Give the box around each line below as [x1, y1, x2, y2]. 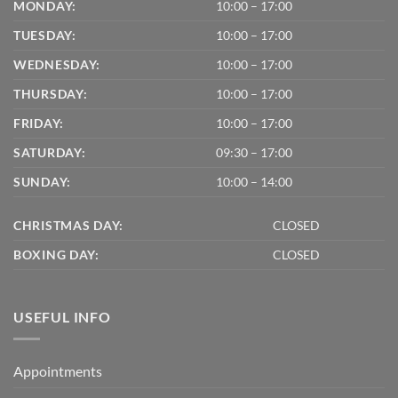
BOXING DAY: [13, 247, 99, 263]
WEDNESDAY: [13, 57, 101, 73]
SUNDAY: [13, 174, 72, 190]
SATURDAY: [13, 145, 86, 161]
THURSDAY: [13, 86, 88, 102]
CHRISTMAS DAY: [13, 218, 124, 234]
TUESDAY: [13, 28, 76, 44]
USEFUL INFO [13, 308, 111, 326]
